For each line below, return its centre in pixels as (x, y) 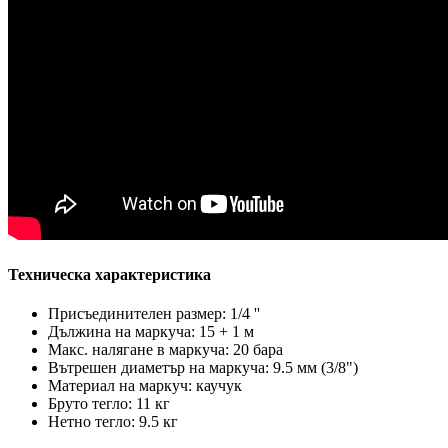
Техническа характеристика (109, 274)
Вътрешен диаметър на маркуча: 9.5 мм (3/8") (203, 367)
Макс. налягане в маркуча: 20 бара (165, 349)
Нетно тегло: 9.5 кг (115, 421)
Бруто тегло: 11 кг (109, 403)
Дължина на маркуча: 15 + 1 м (151, 331)
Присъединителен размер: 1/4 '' (154, 313)
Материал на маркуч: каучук (145, 385)
